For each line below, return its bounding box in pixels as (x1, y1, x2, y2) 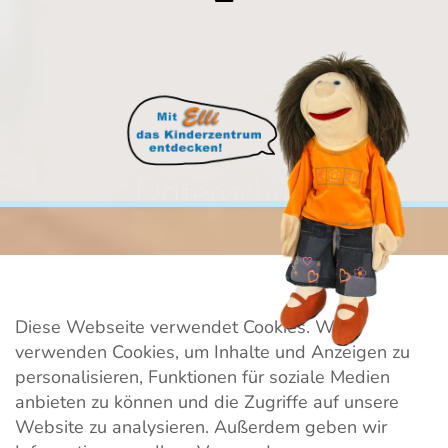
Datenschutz (134, 175, 314, 211)
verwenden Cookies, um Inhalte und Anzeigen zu (15, 340, 410, 364)
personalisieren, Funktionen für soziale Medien (15, 365, 390, 389)
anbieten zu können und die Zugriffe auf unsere (15, 390, 399, 414)
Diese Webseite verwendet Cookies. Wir (15, 315, 345, 339)
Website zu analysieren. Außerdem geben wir (15, 415, 387, 439)
